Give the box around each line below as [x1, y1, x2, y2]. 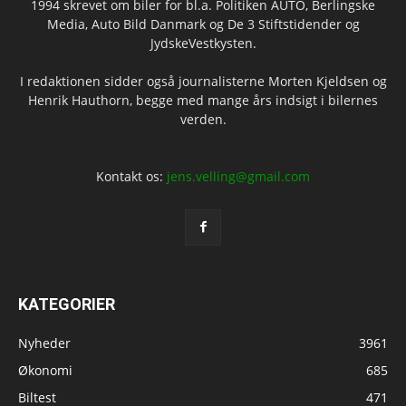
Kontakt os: [96, 167, 167, 185]
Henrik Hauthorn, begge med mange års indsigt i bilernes [28, 91, 378, 109]
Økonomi [18, 361, 72, 379]
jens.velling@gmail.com [167, 167, 310, 185]
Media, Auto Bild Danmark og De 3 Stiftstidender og [46, 14, 360, 33]
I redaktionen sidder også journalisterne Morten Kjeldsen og [19, 72, 387, 90]
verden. [179, 110, 227, 128]
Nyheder [18, 333, 71, 352]
